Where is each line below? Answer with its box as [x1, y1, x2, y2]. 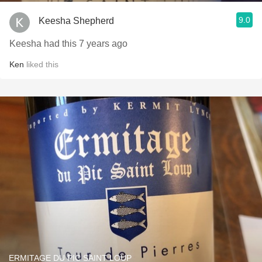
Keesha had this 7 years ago [9, 39, 127, 49]
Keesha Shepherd [39, 15, 114, 26]
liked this [24, 60, 58, 69]
